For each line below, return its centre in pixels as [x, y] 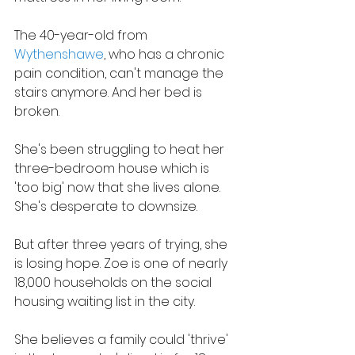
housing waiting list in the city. [105, 301]
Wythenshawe [59, 54]
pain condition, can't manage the [120, 73]
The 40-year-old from [82, 35]
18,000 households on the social [115, 282]
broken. [37, 111]
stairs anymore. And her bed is [110, 92]
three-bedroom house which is [113, 168]
